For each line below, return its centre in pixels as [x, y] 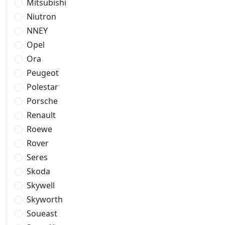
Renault [41, 115]
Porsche [42, 101]
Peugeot [43, 73]
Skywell [41, 185]
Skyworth [45, 199]
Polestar [42, 87]
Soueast [42, 213]
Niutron [41, 17]
